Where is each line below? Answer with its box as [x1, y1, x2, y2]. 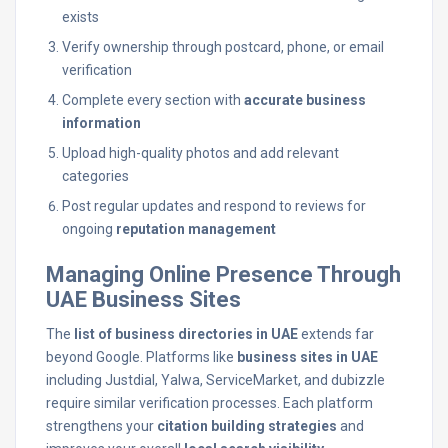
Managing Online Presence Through [46, 262, 401, 287]
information [62, 115, 141, 131]
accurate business [244, 92, 366, 108]
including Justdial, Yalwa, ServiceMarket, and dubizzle [46, 372, 385, 388]
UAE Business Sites [46, 287, 241, 312]
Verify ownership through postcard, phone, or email [62, 39, 384, 55]
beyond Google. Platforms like [46, 349, 237, 365]
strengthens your [46, 418, 157, 434]
